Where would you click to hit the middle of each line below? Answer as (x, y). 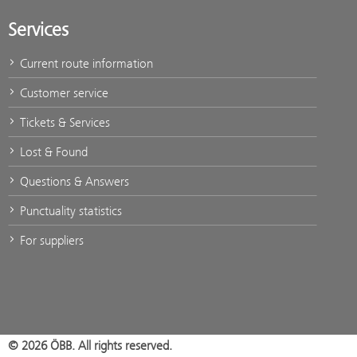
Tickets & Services (63, 122)
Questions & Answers (73, 181)
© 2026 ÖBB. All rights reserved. (90, 345)
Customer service (63, 92)
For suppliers (50, 240)
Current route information (85, 63)
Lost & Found (52, 151)
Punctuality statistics (69, 210)
